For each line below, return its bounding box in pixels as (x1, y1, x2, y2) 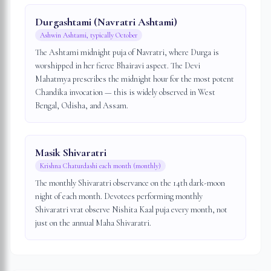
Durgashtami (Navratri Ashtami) (35, 15, 177, 28)
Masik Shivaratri (35, 146, 106, 159)
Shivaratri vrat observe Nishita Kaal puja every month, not (35, 204, 227, 215)
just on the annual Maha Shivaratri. (35, 218, 151, 228)
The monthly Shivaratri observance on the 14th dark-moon (35, 178, 225, 188)
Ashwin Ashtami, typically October (40, 31, 137, 39)
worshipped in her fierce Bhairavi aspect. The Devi (35, 60, 200, 71)
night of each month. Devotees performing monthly (35, 191, 203, 201)
